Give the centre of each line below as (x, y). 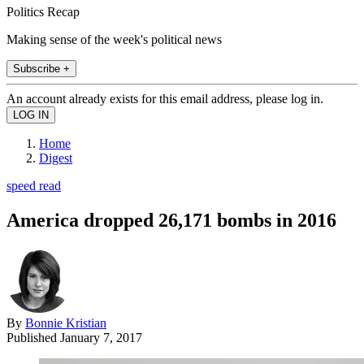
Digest (56, 158)
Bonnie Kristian (66, 323)
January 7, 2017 (101, 337)
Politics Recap (43, 11)
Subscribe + (41, 68)
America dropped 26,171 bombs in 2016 (171, 220)
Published (33, 337)
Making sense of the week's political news (114, 39)
